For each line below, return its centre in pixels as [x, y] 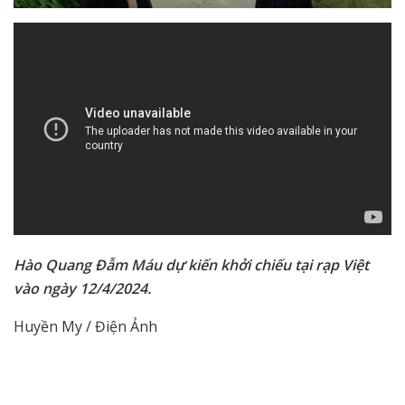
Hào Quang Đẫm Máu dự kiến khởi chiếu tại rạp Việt [191, 265]
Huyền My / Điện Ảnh [85, 327]
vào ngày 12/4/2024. [82, 289]
